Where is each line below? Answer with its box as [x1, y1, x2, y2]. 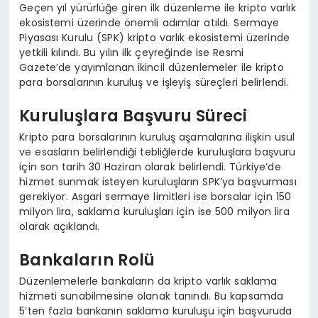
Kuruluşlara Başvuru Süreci [19, 104, 248, 128]
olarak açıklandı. [19, 219, 100, 234]
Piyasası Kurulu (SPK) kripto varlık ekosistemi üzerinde [19, 30, 290, 45]
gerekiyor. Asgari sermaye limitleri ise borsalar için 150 [19, 189, 292, 204]
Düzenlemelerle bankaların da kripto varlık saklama [19, 273, 278, 288]
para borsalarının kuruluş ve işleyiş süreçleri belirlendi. [19, 75, 289, 89]
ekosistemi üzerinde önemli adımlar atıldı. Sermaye [19, 15, 280, 30]
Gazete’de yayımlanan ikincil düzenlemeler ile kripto [19, 60, 284, 75]
